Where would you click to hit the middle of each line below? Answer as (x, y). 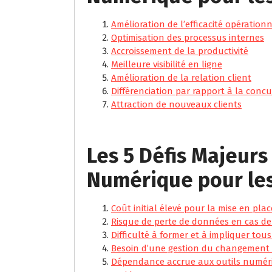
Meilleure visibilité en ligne (167, 64)
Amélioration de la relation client (181, 77)
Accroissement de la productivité (180, 51)
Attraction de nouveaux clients (176, 104)
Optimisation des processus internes (188, 37)
